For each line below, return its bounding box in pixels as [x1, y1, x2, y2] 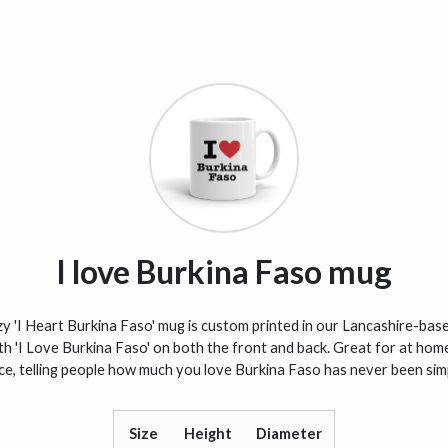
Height [184, 425, 232, 443]
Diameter [256, 425, 322, 443]
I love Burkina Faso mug [56, 251, 392, 291]
